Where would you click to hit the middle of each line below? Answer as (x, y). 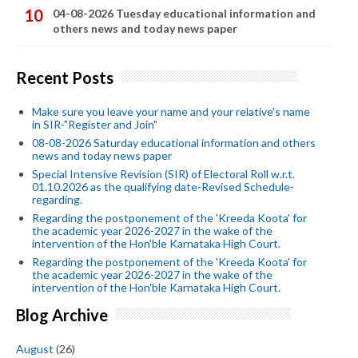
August (35, 349)
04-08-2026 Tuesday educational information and (184, 14)
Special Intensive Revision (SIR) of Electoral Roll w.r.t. (163, 174)
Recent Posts (65, 77)
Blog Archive (62, 314)
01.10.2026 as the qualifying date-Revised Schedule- (163, 187)
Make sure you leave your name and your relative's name (171, 112)
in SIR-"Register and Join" (95, 125)
